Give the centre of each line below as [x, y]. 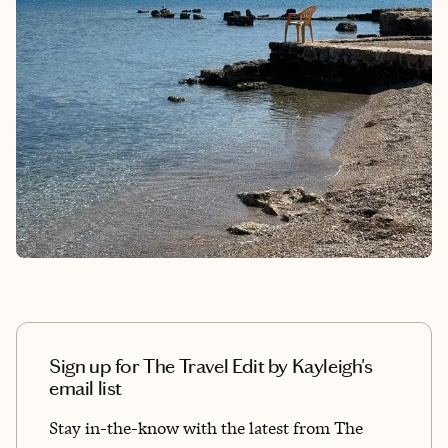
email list [85, 388]
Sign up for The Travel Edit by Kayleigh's [211, 366]
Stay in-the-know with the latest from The [206, 428]
